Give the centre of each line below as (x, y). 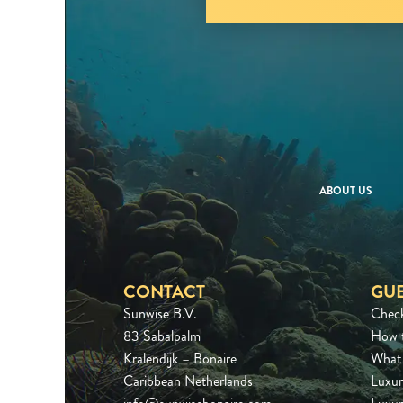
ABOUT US (346, 191)
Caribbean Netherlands (188, 381)
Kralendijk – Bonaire (180, 358)
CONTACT (164, 292)
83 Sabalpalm (162, 336)
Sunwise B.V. (160, 313)
